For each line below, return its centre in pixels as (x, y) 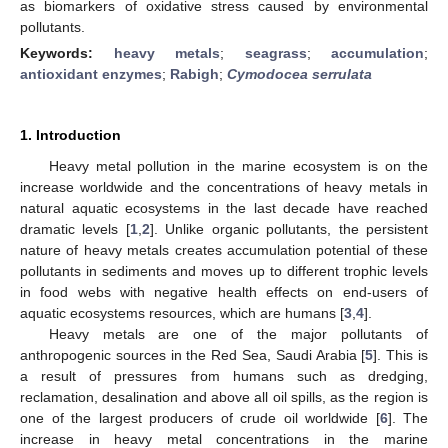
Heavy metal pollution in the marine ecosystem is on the (238, 165)
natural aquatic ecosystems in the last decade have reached (224, 207)
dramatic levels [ (75, 228)
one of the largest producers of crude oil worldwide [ (200, 417)
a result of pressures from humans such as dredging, (224, 375)
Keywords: (67, 52)
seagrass (275, 52)
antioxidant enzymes (91, 73)
